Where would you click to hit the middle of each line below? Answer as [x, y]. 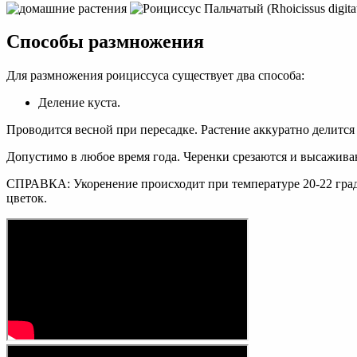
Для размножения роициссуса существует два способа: [155, 76]
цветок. [27, 198]
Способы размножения [105, 42]
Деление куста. [79, 103]
